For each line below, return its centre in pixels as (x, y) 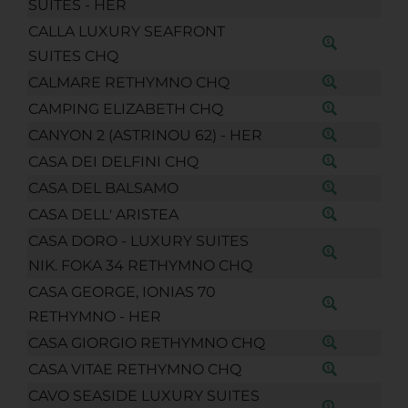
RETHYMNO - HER (94, 316)
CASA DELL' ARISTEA (103, 214)
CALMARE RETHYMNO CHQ (128, 82)
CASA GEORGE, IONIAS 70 (122, 291)
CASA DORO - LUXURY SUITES (138, 240)
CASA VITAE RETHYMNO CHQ (134, 369)
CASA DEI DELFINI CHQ (113, 161)
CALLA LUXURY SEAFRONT (126, 31)
